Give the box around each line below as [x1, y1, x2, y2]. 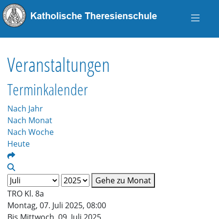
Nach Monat [7, 115, 52, 126]
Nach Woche [7, 127, 54, 137]
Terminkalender [7, 79, 88, 100]
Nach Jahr [7, 103, 43, 114]
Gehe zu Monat [95, 175, 151, 186]
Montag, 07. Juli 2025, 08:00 [7, 200, 106, 211]
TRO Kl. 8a [7, 188, 44, 199]
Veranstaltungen [7, 51, 110, 78]
